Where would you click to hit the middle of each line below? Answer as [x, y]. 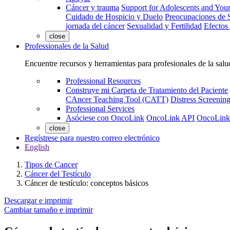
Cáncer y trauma [92, 7]
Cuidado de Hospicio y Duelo [114, 17]
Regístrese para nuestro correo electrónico [92, 138]
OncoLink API [170, 118]
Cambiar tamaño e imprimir [49, 210]
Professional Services [100, 109]
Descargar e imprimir [38, 200]
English [37, 147]
